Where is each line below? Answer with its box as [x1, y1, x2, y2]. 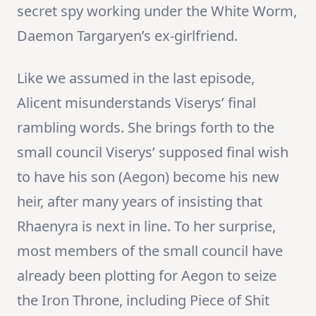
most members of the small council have [17, 241, 283, 261]
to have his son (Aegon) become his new [17, 167, 279, 187]
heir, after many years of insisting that [17, 192, 262, 212]
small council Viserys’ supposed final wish [17, 142, 288, 162]
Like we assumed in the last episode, [17, 68, 255, 88]
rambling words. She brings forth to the [17, 118, 274, 138]
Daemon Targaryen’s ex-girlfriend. [17, 26, 238, 46]
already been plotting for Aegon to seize [17, 266, 276, 286]
